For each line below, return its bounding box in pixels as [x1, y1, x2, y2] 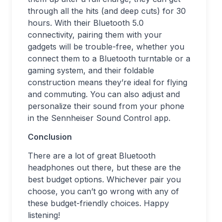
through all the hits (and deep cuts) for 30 [28, 6, 186, 16]
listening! [28, 210, 60, 221]
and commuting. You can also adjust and [28, 89, 180, 100]
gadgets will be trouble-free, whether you [28, 42, 184, 52]
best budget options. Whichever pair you [28, 174, 181, 185]
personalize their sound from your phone [28, 101, 184, 111]
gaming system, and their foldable [28, 65, 154, 76]
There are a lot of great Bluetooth [28, 151, 156, 161]
